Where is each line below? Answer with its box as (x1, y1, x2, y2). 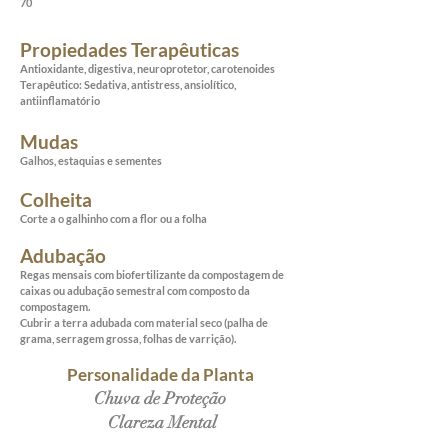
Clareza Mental (103, 411, 217, 433)
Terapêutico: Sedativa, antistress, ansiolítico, (20, 77, 236, 91)
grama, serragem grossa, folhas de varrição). (20, 331, 236, 345)
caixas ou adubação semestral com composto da (20, 283, 250, 297)
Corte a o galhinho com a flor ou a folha (20, 211, 207, 225)
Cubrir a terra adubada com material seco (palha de (20, 315, 268, 329)
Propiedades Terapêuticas (20, 37, 239, 61)
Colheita (20, 187, 92, 211)
